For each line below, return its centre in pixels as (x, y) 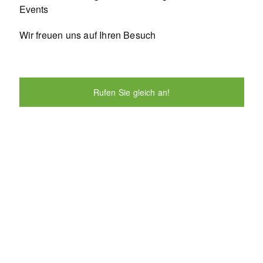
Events (34, 9)
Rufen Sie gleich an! (131, 92)
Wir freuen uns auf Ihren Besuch (87, 35)
